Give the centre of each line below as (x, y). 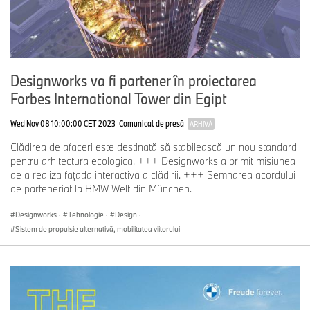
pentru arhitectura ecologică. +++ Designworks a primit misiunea (153, 161)
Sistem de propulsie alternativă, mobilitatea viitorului (98, 229)
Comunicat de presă (152, 123)
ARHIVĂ (201, 124)
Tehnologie (86, 214)
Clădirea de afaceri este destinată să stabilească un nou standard (154, 147)
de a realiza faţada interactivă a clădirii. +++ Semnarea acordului (153, 174)
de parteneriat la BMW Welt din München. (101, 188)
